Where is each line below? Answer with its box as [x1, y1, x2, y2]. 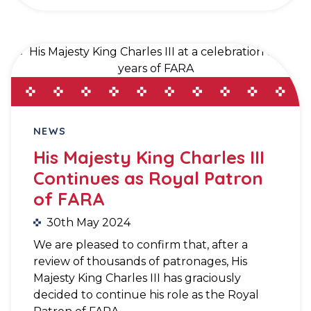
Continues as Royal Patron [33, 167, 263, 190]
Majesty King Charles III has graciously [33, 271, 241, 285]
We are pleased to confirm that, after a [33, 238, 248, 252]
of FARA [33, 187, 105, 210]
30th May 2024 [47, 216, 131, 230]
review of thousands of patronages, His [33, 255, 247, 269]
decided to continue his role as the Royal [33, 288, 259, 302]
